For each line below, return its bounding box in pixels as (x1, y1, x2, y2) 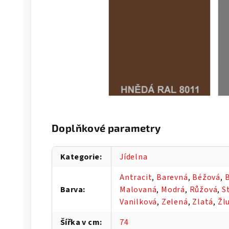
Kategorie (60, 151, 100, 163)
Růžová (189, 184, 218, 195)
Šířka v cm (60, 216, 100, 228)
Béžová (192, 171, 221, 183)
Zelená (161, 196, 188, 208)
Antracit (120, 171, 152, 183)
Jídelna (120, 151, 148, 163)
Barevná (156, 171, 188, 183)
